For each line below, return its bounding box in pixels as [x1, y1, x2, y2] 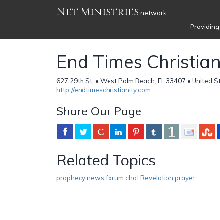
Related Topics [56, 150, 156, 169]
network [139, 9, 166, 17]
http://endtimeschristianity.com [56, 85, 151, 94]
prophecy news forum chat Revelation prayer [56, 173, 195, 182]
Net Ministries [56, 5, 139, 19]
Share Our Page [56, 103, 141, 118]
